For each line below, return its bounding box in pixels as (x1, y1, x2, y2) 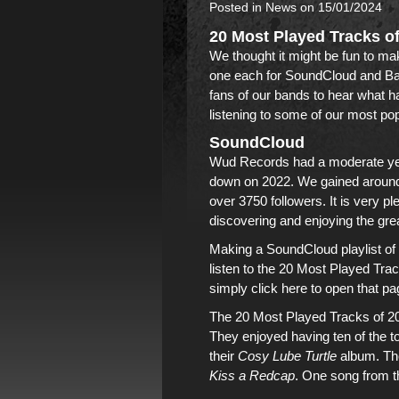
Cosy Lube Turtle (238, 348, 337, 363)
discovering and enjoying (209, 213, 356, 228)
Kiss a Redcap (209, 368, 295, 383)
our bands (252, 87, 310, 102)
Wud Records (209, 154, 289, 169)
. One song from (295, 368, 393, 383)
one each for (209, 68, 285, 83)
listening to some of (209, 107, 325, 122)
